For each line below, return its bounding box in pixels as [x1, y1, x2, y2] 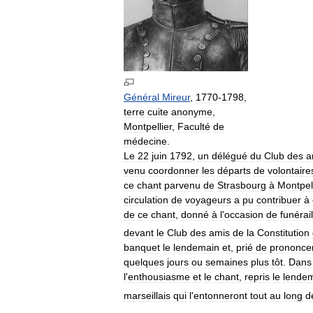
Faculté [177, 120, 210, 132]
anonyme [171, 105, 212, 117]
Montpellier [124, 120, 172, 132]
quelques [124, 256, 164, 268]
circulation [124, 194, 168, 205]
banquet [124, 242, 160, 254]
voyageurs [185, 194, 231, 205]
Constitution [257, 227, 310, 239]
